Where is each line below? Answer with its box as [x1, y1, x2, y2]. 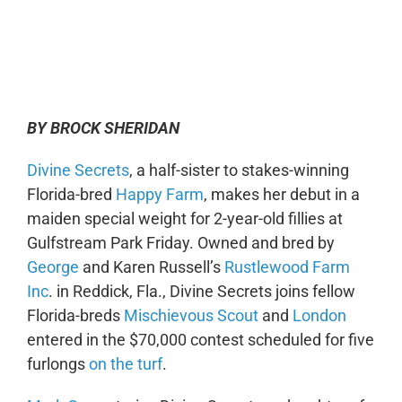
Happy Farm [115, 184, 204, 204]
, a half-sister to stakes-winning [128, 160, 349, 179]
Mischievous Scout [123, 305, 258, 325]
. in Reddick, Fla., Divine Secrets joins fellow [48, 281, 355, 301]
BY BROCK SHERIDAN [26, 118, 179, 137]
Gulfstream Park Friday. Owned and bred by [26, 232, 335, 252]
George [26, 257, 79, 276]
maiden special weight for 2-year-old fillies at [26, 208, 343, 228]
